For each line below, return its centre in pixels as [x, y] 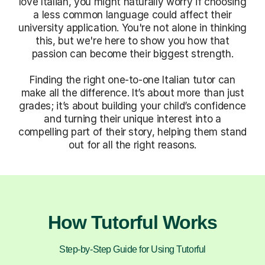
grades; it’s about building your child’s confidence [132, 106]
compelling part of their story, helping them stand [132, 132]
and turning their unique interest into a [132, 119]
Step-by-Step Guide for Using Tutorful [132, 249]
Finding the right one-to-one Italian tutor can [132, 80]
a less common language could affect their [132, 14]
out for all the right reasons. [132, 145]
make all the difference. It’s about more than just [132, 93]
